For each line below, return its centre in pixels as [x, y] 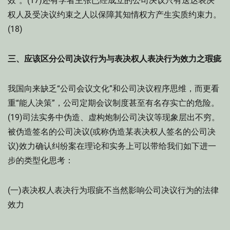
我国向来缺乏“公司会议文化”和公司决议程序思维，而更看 [113, 89]
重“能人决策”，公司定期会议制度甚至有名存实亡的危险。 [113, 103]
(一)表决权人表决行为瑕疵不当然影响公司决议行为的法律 [113, 190]
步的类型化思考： [41, 160]
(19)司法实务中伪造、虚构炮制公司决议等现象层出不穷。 [114, 117]
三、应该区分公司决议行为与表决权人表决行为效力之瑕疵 [114, 59]
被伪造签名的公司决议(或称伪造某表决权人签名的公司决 [112, 132]
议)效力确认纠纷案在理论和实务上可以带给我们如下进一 [112, 146]
